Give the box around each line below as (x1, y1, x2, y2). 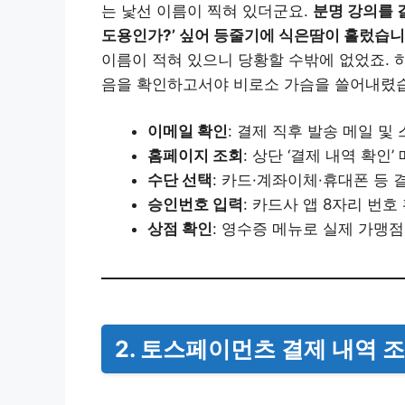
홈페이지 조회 (147, 146, 243, 165)
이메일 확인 (147, 122, 228, 141)
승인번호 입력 (147, 195, 243, 214)
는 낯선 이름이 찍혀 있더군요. (101, 2, 313, 21)
